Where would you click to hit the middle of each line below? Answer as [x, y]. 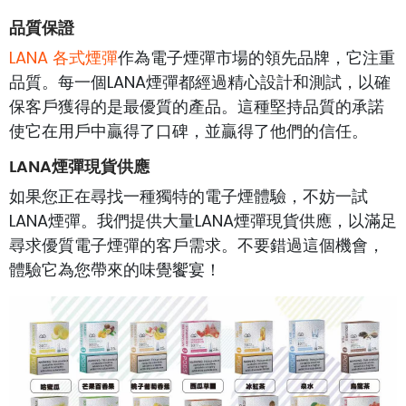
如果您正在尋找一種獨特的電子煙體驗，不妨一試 [188, 197]
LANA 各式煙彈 [63, 58]
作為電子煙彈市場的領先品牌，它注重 [256, 58]
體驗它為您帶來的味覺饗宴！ [115, 270]
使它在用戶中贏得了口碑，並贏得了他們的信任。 [188, 131]
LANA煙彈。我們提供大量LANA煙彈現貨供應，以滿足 [203, 221]
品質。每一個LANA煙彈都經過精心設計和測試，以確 [200, 82]
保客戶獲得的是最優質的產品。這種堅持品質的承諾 [197, 107]
